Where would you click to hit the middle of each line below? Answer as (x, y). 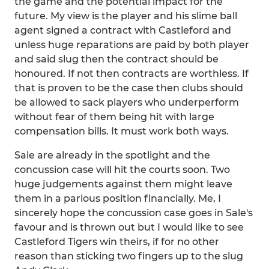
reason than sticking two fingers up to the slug (129, 256)
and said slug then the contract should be (116, 59)
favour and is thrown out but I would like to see (129, 227)
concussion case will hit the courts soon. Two (122, 170)
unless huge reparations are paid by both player (132, 45)
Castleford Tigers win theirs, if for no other (117, 242)
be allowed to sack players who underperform (127, 102)
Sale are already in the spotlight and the (112, 155)
